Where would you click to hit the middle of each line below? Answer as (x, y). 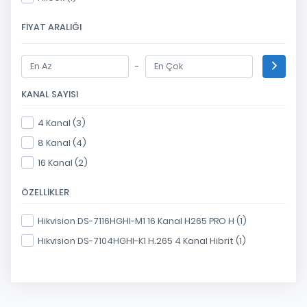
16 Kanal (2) (63, 163)
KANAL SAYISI (50, 95)
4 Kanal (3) (62, 123)
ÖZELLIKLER (45, 193)
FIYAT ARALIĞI (51, 27)
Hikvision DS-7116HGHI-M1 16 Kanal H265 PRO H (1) (142, 221)
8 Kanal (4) (62, 143)
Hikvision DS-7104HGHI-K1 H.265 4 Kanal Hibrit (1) (142, 241)
